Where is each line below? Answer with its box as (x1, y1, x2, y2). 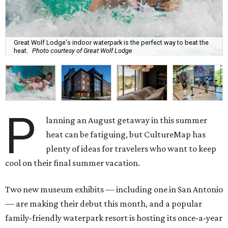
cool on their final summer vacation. (5, 158, 140, 168)
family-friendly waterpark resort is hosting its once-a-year (5, 213, 222, 223)
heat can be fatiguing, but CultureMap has (46, 129, 206, 140)
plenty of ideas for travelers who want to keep (46, 144, 217, 154)
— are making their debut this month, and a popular (5, 198, 202, 209)
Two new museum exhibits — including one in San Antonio (5, 184, 223, 195)
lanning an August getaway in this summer (46, 115, 208, 126)
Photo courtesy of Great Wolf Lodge (32, 47, 132, 55)
